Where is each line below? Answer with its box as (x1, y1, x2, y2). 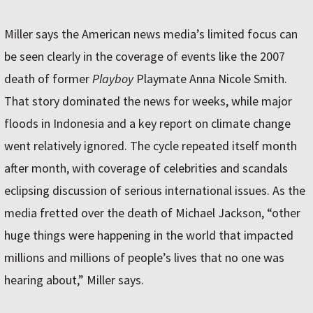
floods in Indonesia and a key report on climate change (4, 115, 291, 132)
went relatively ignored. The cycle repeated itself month (4, 138, 297, 154)
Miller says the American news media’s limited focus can (4, 26, 298, 43)
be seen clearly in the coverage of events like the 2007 (4, 48, 285, 65)
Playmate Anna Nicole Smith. (133, 71, 287, 87)
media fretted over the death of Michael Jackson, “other (4, 205, 300, 221)
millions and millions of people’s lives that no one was (4, 249, 284, 266)
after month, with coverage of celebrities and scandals (4, 160, 288, 177)
